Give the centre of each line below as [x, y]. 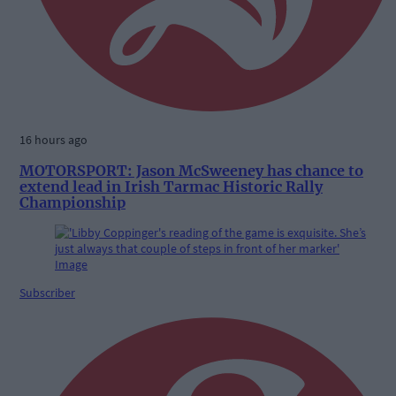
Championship [72, 202]
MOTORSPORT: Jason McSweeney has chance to [191, 170]
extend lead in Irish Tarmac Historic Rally [171, 186]
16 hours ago [53, 140]
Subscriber [47, 293]
